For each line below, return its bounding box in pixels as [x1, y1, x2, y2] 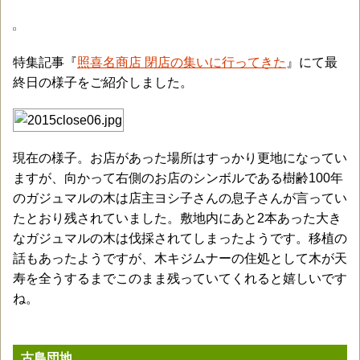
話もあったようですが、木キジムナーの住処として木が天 [13, 252, 347, 265]
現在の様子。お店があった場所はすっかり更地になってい [13, 151, 347, 165]
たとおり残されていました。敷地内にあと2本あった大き [13, 211, 342, 225]
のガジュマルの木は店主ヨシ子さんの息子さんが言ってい [13, 191, 347, 205]
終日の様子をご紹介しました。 [13, 76, 193, 89]
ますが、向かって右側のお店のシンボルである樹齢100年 [13, 171, 343, 185]
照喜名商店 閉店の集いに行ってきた [77, 55, 286, 69]
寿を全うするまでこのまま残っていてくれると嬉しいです [13, 272, 347, 285]
